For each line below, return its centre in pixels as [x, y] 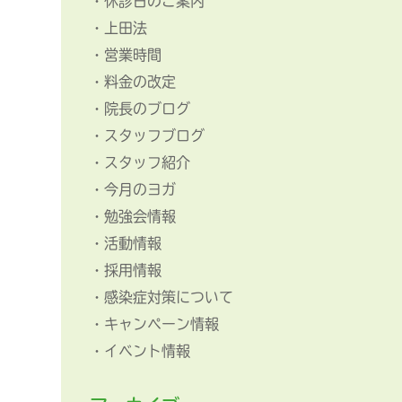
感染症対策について [169, 297]
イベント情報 [147, 351]
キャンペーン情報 [162, 324]
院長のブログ [147, 109]
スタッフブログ [154, 135]
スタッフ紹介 [147, 162]
